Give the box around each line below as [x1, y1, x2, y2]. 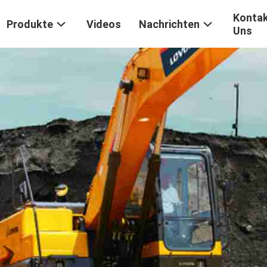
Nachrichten [139, 18, 200, 31]
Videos [86, 18, 121, 31]
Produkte [7, 18, 53, 31]
